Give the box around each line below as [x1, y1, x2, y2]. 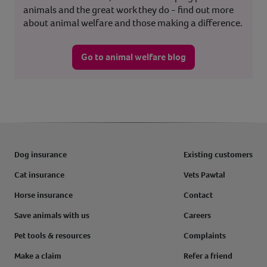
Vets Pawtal [184, 169, 225, 181]
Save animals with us [14, 210, 89, 222]
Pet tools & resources [14, 230, 91, 242]
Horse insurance [14, 190, 73, 201]
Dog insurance [14, 149, 67, 161]
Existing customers [184, 149, 253, 161]
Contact [184, 190, 213, 201]
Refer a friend [184, 250, 232, 262]
